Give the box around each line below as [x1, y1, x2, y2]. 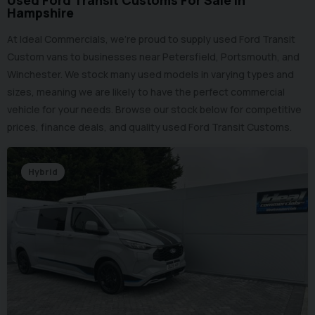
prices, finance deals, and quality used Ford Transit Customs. [7, 120, 292, 134]
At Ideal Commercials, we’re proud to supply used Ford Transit [7, 32, 295, 46]
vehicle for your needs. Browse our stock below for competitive [7, 103, 302, 116]
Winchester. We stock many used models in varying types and [7, 67, 294, 81]
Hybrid [28, 166, 58, 178]
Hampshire [7, 4, 74, 21]
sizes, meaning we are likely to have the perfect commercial [7, 85, 285, 98]
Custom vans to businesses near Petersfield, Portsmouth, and [7, 50, 300, 63]
